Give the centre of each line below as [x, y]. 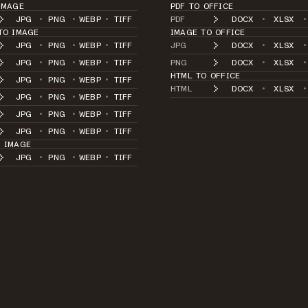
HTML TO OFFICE [206, 75]
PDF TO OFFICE [202, 6]
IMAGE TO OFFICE [208, 32]
